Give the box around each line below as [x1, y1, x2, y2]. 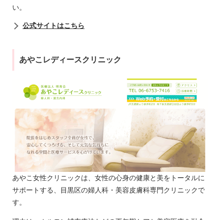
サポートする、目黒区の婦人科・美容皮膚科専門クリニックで [12, 186, 205, 194]
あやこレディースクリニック [19, 55, 121, 64]
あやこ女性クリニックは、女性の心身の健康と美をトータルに [12, 174, 205, 182]
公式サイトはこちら [23, 22, 84, 30]
